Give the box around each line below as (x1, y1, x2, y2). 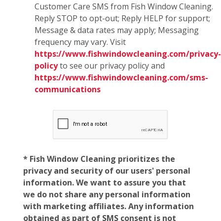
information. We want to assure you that (23, 177, 186, 188)
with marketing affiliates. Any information (23, 201, 194, 212)
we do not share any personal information (23, 189, 190, 200)
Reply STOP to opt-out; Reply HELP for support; (35, 13, 210, 24)
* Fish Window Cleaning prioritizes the (23, 153, 175, 165)
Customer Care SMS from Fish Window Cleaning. (35, 1, 213, 12)
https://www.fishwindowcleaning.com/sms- (35, 72, 208, 83)
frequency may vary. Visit (35, 37, 126, 48)
